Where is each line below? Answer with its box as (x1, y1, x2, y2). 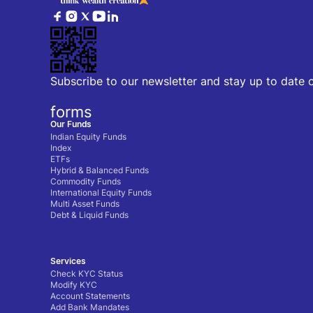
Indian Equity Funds (50, 131, 126, 142)
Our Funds (50, 119, 92, 129)
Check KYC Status (50, 268, 123, 279)
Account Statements (50, 291, 130, 301)
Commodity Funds (50, 176, 121, 187)
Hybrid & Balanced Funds (50, 165, 149, 175)
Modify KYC (50, 279, 97, 290)
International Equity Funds (50, 187, 152, 198)
